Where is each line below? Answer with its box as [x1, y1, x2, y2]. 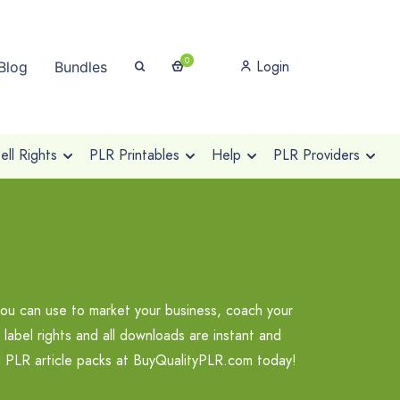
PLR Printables [88, 145, 179, 165]
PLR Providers [272, 145, 360, 165]
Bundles [54, 58, 107, 76]
